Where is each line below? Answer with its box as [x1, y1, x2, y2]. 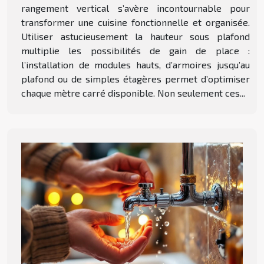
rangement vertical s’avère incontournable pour [21, 2, 250, 14]
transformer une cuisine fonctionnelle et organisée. [21, 16, 250, 28]
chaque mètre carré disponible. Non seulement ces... [21, 87, 245, 98]
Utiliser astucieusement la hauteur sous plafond [21, 30, 250, 42]
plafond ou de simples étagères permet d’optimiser [21, 72, 250, 84]
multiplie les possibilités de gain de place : [21, 44, 250, 56]
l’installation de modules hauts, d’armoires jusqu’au [21, 58, 250, 70]
